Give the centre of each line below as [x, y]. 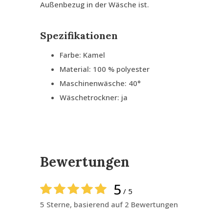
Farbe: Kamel [82, 55]
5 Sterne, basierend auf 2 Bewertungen [109, 205]
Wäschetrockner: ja [94, 98]
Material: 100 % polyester [106, 69]
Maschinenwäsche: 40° [100, 83]
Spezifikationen [79, 36]
